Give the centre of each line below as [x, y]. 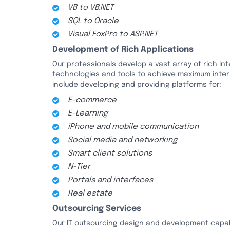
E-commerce [92, 100]
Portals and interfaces [110, 180]
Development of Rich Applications [123, 50]
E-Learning [88, 113]
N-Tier [79, 167]
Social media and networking [122, 140]
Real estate [90, 194]
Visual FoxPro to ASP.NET [113, 34]
